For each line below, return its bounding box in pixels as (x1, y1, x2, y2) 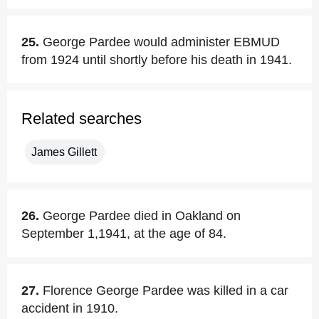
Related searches (21, 110, 142, 127)
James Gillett (31, 146, 97, 158)
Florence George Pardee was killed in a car (43, 283, 288, 298)
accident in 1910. (21, 301, 118, 315)
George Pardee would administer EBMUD (43, 35, 280, 49)
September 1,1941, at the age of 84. (21, 226, 226, 241)
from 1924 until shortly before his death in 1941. (21, 53, 292, 67)
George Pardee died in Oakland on (43, 209, 241, 223)
